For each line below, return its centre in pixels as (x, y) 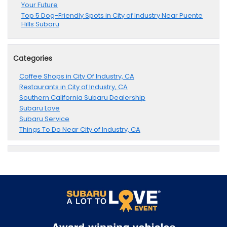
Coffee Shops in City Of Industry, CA (77, 77)
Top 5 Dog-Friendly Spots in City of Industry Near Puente (112, 16)
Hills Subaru (40, 24)
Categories (33, 59)
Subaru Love (40, 108)
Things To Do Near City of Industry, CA (80, 130)
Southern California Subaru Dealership (82, 98)
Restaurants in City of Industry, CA (73, 87)
